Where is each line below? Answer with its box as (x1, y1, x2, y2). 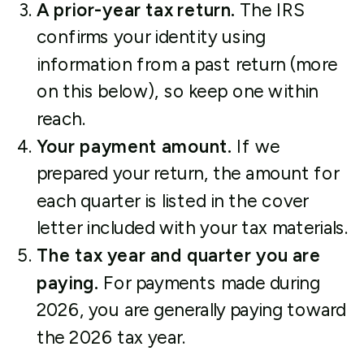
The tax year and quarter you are (36, 245, 321, 266)
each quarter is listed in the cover (36, 189, 309, 212)
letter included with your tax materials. (36, 217, 349, 239)
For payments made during (98, 271, 320, 294)
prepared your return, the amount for (36, 162, 340, 184)
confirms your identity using (36, 26, 266, 48)
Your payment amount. (36, 135, 232, 158)
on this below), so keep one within (36, 80, 319, 102)
